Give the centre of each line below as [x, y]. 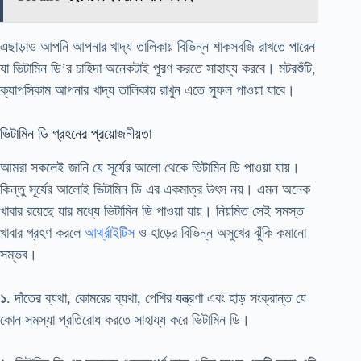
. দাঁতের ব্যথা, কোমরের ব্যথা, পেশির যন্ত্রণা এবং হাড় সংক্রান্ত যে [156, 298]
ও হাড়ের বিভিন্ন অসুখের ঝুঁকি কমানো [220, 232]
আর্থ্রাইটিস [110, 232]
